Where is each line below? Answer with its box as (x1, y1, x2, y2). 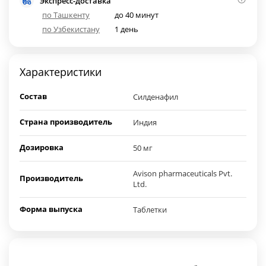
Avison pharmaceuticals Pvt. (133, 168, 232, 179)
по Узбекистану (42, 24, 100, 35)
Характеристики (20, 65, 102, 80)
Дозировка (20, 142, 64, 153)
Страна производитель (20, 116, 112, 128)
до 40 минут (115, 9, 159, 21)
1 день (115, 24, 139, 35)
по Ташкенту (42, 9, 90, 21)
